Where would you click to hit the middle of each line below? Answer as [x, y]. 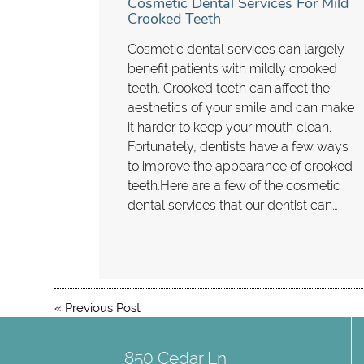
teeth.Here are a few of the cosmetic [234, 185]
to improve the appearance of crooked [240, 166]
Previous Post [103, 308]
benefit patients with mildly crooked [233, 68]
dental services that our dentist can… [233, 205]
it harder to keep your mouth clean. [230, 127]
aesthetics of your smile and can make [241, 107]
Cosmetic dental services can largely [236, 49]
